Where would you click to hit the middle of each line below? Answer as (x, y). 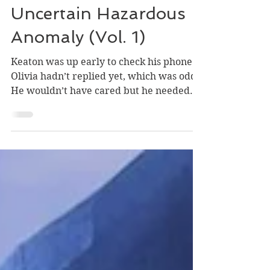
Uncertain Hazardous (98, 36)
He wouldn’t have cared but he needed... (105, 113)
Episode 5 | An (70, 12)
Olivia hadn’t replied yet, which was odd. (105, 98)
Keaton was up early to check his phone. (103, 84)
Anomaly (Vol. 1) (78, 59)
